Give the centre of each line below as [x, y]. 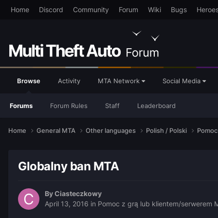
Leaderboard [156, 106]
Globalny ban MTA [69, 166]
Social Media [182, 81]
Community [91, 9]
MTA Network [120, 81]
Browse [29, 81]
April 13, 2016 [67, 204]
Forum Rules [69, 106]
